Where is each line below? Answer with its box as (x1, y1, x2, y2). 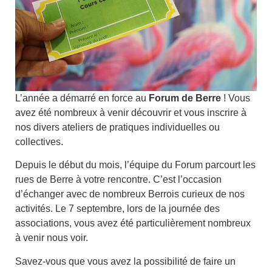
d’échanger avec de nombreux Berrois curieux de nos (15, 189, 245, 200)
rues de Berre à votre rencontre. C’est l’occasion (15, 174, 222, 185)
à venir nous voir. (15, 233, 88, 243)
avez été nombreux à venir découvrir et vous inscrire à (15, 107, 246, 118)
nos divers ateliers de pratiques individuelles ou (15, 121, 220, 132)
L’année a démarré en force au (15, 92, 149, 103)
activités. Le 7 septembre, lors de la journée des (15, 203, 220, 214)
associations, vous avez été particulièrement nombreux (15, 218, 251, 229)
